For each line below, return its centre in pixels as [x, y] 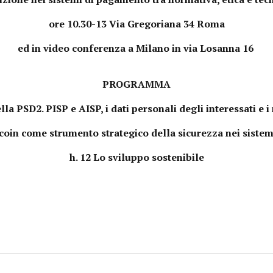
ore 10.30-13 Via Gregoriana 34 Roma [136, 23]
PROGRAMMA [136, 84]
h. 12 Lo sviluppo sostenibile [136, 157]
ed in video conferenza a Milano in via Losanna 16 [136, 48]
